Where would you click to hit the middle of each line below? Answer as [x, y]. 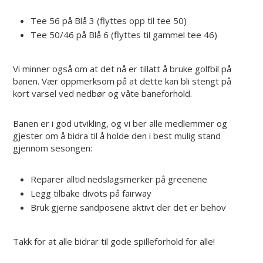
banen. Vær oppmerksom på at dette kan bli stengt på [122, 81]
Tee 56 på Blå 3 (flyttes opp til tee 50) [109, 20]
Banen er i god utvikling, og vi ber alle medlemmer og [120, 124]
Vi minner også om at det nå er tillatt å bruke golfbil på [122, 69]
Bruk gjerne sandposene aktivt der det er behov [129, 207]
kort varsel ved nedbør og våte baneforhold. [103, 94]
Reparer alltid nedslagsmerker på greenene [119, 179]
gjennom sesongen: [53, 148]
